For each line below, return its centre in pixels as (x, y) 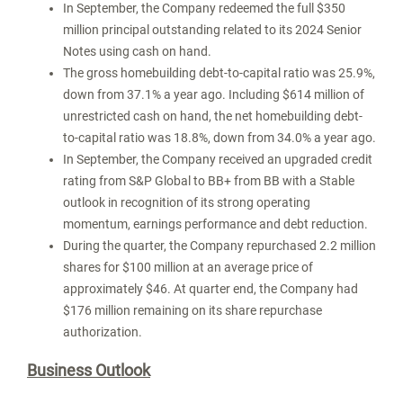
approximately (104, 289)
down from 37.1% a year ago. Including (173, 94)
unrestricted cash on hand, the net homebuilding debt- (213, 116)
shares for (93, 267)
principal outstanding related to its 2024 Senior (230, 30)
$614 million (316, 94)
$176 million (97, 310)
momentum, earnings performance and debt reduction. (215, 224)
